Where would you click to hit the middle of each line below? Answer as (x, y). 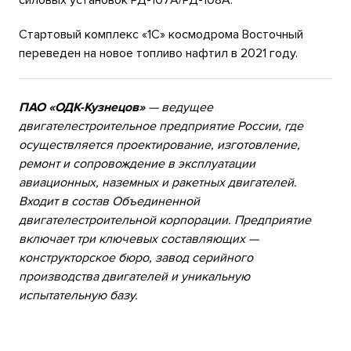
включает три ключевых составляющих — (139, 239)
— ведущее (179, 108)
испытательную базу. (78, 296)
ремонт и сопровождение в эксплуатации (137, 164)
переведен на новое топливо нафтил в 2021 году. (158, 54)
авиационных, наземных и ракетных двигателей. (158, 183)
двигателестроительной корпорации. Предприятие (165, 221)
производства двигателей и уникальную (134, 277)
